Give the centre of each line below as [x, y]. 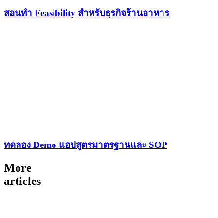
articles [22, 181]
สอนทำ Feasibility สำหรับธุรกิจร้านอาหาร [87, 13]
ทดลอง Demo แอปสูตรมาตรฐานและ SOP [86, 145]
